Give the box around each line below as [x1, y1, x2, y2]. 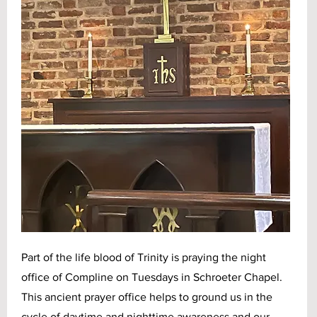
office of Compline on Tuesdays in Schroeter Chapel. [21, 271, 282, 283]
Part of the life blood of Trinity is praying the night [21, 251, 266, 263]
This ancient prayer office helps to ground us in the [21, 291, 272, 303]
